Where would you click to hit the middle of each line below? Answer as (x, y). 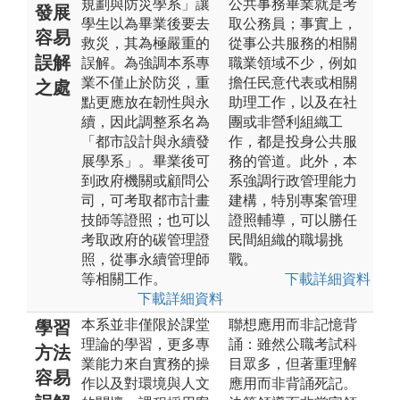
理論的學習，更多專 (146, 344)
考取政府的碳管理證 (146, 239)
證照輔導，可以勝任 (293, 220)
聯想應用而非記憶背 (293, 324)
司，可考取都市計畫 (146, 200)
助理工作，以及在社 (293, 102)
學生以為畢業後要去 (146, 23)
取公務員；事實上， (293, 23)
